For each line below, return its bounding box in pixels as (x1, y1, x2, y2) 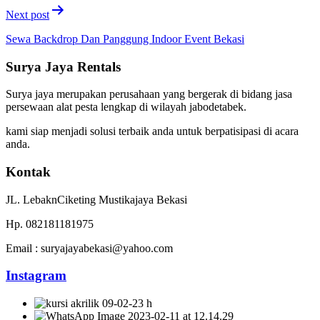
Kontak (6, 164, 51, 179)
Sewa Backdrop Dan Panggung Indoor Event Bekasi (6, 32, 244, 45)
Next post (6, 8, 49, 21)
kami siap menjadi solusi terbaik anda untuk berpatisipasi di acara (6, 125, 299, 138)
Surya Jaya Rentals (6, 59, 121, 74)
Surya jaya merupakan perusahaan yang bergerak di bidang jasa (6, 88, 292, 101)
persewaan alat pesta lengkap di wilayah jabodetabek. (6, 101, 246, 114)
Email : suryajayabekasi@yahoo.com (6, 241, 176, 254)
